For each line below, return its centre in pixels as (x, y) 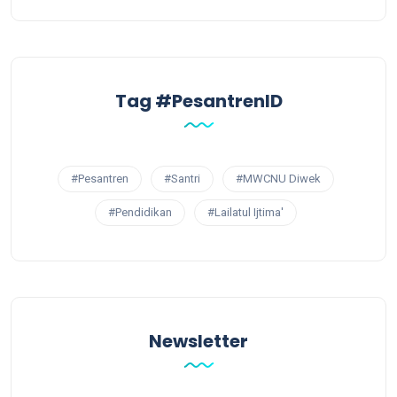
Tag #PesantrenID (198, 101)
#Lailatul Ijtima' (245, 213)
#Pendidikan (140, 213)
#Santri (182, 179)
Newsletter (198, 342)
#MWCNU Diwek (278, 179)
